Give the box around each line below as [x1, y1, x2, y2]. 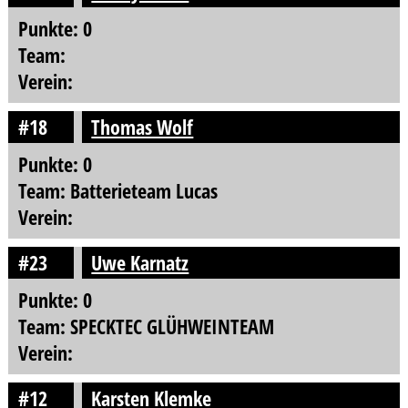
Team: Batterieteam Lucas [17, 176, 218, 205]
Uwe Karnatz [91, 248, 189, 277]
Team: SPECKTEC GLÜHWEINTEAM [17, 311, 274, 341]
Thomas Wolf [91, 112, 194, 141]
